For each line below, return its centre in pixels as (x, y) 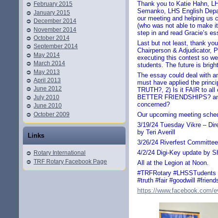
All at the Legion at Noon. (173, 163)
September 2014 (56, 46)
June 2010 (48, 106)
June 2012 (48, 89)
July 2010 (46, 97)
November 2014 (55, 29)
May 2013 (47, 72)
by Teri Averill (156, 132)
